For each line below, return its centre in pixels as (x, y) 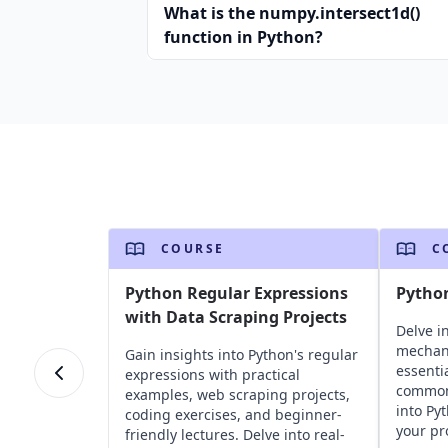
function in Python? (243, 36)
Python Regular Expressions (236, 292)
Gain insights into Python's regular (241, 354)
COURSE (192, 248)
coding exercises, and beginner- (233, 414)
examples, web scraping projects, (237, 394)
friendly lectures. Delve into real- (234, 434)
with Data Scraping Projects (235, 316)
